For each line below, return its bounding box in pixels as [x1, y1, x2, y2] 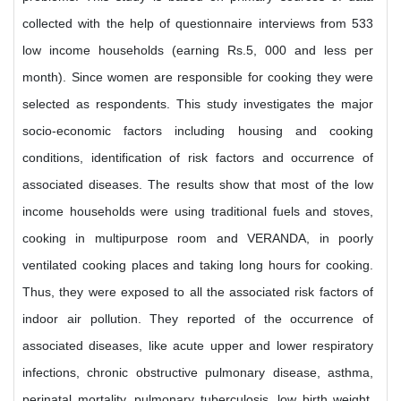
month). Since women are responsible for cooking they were [22, 70, 373, 84]
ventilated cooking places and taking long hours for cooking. [22, 258, 373, 272]
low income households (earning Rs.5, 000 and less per [22, 43, 373, 57]
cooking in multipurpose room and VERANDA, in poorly [22, 231, 373, 245]
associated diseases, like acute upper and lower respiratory [22, 338, 373, 353]
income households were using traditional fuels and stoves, [22, 204, 373, 218]
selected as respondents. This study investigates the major [22, 97, 373, 111]
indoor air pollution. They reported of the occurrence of [22, 311, 373, 326]
